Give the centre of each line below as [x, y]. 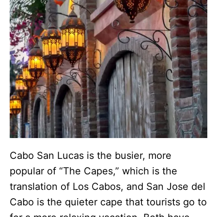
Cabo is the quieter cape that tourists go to [108, 202]
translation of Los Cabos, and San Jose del [108, 186]
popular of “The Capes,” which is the [93, 171]
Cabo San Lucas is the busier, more [91, 155]
